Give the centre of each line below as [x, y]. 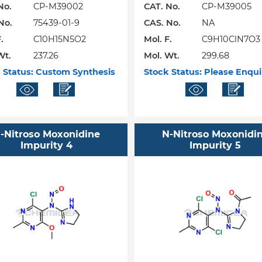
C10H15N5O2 [59, 39]
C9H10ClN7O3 [231, 39]
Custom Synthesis [74, 72]
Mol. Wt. [162, 55]
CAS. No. [163, 23]
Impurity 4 [47, 146]
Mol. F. [158, 39]
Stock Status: [173, 72]
